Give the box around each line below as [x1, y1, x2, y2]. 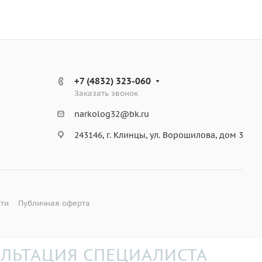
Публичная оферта [18, 198, 90, 209]
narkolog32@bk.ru [74, 109, 149, 120]
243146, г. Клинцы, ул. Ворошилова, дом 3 [74, 129, 243, 140]
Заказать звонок [74, 88, 138, 99]
